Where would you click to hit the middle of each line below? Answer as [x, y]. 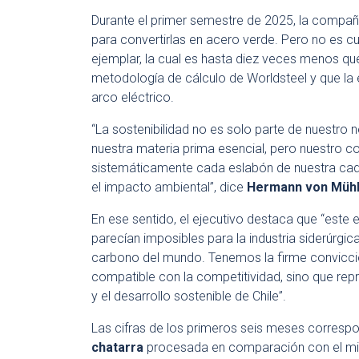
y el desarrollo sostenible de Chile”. [189, 296]
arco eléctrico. [133, 97]
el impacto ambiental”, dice [169, 187]
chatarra [117, 347]
